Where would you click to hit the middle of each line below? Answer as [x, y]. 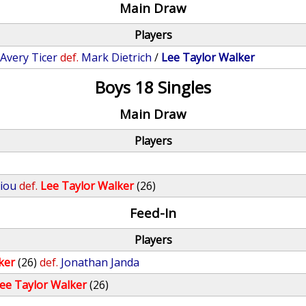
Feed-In [153, 213]
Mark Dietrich [117, 57]
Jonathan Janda [100, 262]
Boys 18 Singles [153, 87]
